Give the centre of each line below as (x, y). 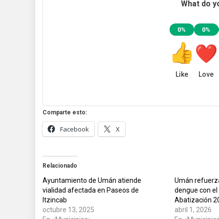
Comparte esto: (65, 112)
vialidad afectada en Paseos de (91, 190)
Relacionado (60, 165)
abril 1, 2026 (193, 209)
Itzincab (55, 200)
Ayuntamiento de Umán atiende (92, 180)
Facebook (75, 129)
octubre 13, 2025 (68, 209)
